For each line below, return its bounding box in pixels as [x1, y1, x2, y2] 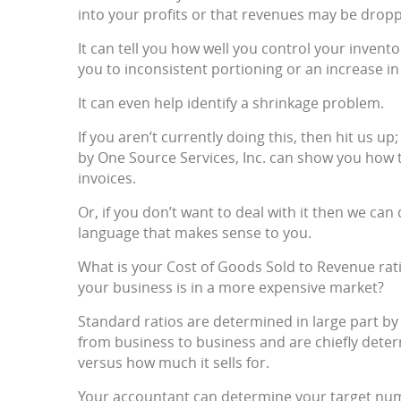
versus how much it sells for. [78, 353, 269, 373]
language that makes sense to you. [78, 223, 311, 243]
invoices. [78, 168, 136, 189]
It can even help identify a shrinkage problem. [78, 93, 384, 114]
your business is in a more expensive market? [78, 277, 384, 298]
